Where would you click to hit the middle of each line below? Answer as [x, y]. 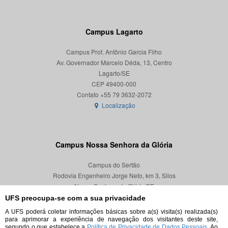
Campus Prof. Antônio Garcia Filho [114, 51]
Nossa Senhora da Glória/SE [114, 186]
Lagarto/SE [114, 73]
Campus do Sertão [114, 164]
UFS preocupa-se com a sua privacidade [75, 198]
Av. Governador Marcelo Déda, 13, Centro [114, 62]
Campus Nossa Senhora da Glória [114, 144]
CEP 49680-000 [114, 196]
